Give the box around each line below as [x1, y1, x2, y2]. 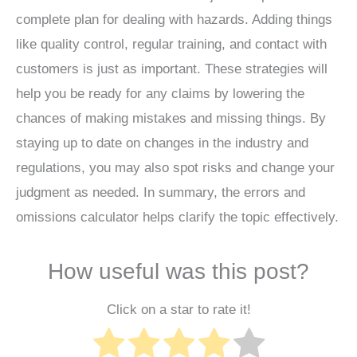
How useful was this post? [48, 259, 309, 284]
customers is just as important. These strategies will [16, 61, 328, 77]
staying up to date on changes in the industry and [16, 135, 308, 151]
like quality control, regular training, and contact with [16, 37, 327, 53]
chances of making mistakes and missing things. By [16, 111, 326, 127]
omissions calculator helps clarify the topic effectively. [16, 210, 339, 226]
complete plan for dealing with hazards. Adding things [16, 12, 332, 28]
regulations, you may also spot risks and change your [16, 160, 335, 176]
